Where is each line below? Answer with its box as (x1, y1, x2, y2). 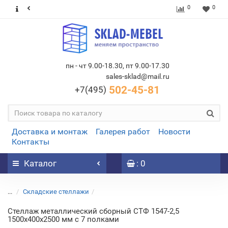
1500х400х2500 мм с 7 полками (8, 215, 119, 224)
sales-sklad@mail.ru (105, 72, 169, 80)
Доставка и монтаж (12, 127, 88, 136)
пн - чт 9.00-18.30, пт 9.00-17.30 (65, 62, 169, 70)
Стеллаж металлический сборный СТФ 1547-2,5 (8, 207, 179, 216)
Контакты (12, 137, 49, 147)
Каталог (24, 158, 56, 168)
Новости (158, 127, 190, 136)
